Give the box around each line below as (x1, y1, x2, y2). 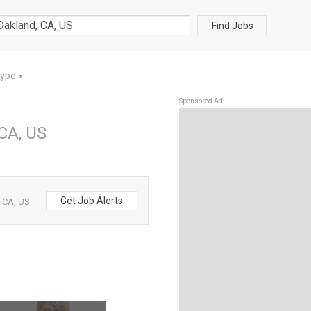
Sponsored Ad (179, 97, 223, 105)
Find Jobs (212, 19, 253, 31)
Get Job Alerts (60, 195, 123, 206)
